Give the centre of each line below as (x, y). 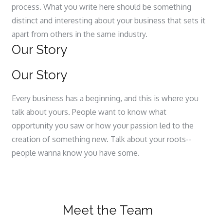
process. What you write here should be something (101, 7)
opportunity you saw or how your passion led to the (103, 126)
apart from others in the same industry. (80, 34)
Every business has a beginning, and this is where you (105, 98)
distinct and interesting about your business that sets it (109, 20)
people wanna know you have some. (76, 153)
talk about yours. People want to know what (89, 112)
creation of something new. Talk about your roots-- (102, 139)
